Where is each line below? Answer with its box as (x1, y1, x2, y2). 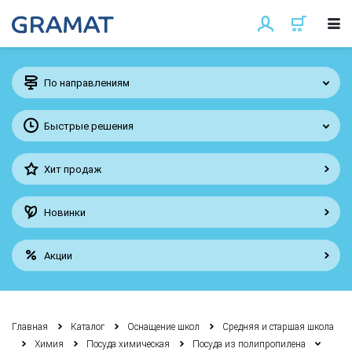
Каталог (71, 321, 104, 332)
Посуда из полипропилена (192, 339, 306, 350)
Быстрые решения (44, 119, 134, 132)
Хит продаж (44, 163, 101, 175)
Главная (12, 321, 48, 332)
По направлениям (44, 76, 130, 89)
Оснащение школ (127, 321, 200, 332)
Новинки (44, 206, 86, 218)
